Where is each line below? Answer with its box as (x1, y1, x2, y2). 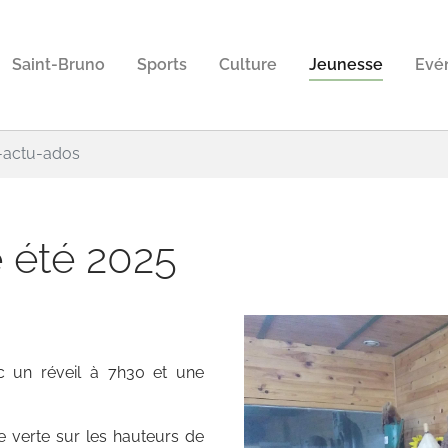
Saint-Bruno (12, 55, 105, 74)
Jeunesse (309, 55, 383, 74)
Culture (219, 55, 277, 74)
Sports (137, 55, 187, 74)
